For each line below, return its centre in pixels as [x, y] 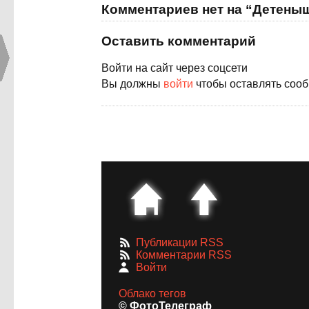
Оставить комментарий [179, 41]
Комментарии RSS [184, 255]
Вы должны [132, 84]
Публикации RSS [180, 243]
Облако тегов [152, 294]
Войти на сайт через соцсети [175, 68]
